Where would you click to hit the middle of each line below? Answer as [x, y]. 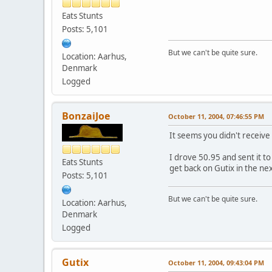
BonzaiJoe [86, 116]
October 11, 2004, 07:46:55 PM [216, 116]
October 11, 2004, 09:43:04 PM [216, 262]
